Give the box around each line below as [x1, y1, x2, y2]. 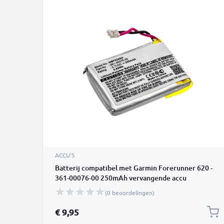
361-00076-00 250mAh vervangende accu [55, 173, 186, 182]
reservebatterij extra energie [55, 183, 149, 192]
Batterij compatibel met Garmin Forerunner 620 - [55, 163, 212, 172]
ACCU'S [55, 151, 74, 159]
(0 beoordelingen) [105, 188, 154, 196]
